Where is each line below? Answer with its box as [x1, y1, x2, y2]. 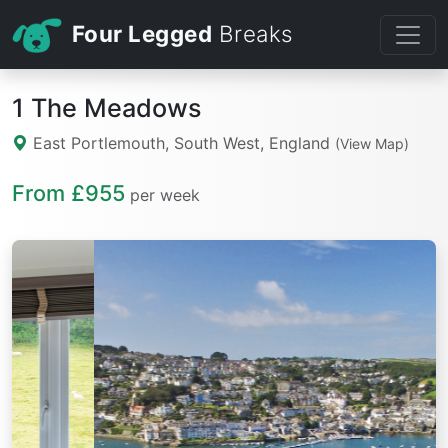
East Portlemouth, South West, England [28, 133, 335, 154]
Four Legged [71, 20, 213, 47]
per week [130, 185, 200, 206]
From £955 [12, 180, 125, 207]
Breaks [212, 20, 293, 47]
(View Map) [335, 135, 409, 153]
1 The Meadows [12, 93, 202, 124]
